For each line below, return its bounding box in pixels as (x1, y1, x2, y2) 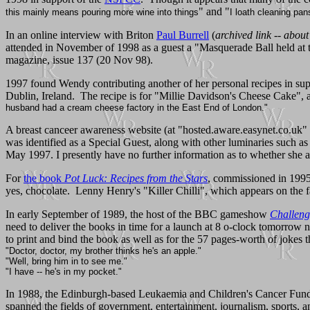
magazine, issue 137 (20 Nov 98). (6, 53, 153, 66)
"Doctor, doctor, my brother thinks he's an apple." (6, 245, 201, 256)
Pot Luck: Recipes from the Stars (64, 172, 208, 184)
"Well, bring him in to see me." (6, 255, 127, 266)
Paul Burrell (156, 28, 209, 41)
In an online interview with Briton (6, 28, 156, 41)
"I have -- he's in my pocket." (6, 266, 122, 277)
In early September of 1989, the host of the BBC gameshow (6, 208, 270, 220)
